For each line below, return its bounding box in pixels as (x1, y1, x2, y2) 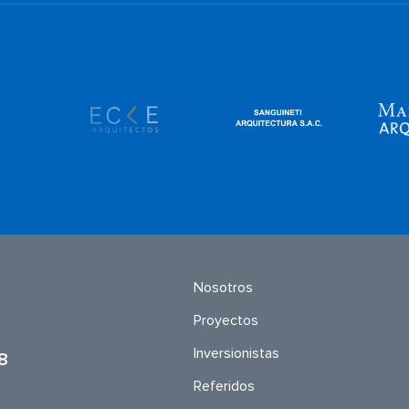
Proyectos (194, 312, 259, 328)
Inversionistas (194, 345, 280, 361)
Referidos (194, 378, 256, 393)
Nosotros (194, 279, 254, 295)
